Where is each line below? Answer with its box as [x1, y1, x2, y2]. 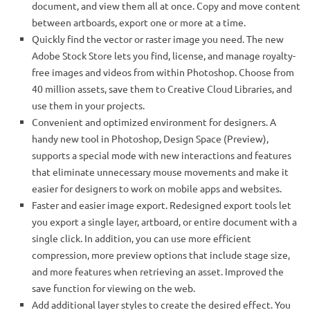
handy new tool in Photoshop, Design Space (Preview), [32, 132, 268, 145]
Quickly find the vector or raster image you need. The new [32, 33, 284, 46]
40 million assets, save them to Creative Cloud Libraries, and [32, 82, 292, 95]
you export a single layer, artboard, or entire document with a [32, 215, 297, 228]
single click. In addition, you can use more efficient [32, 232, 251, 245]
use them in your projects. [32, 99, 145, 112]
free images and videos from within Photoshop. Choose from [32, 66, 294, 79]
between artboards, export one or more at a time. [32, 16, 246, 29]
